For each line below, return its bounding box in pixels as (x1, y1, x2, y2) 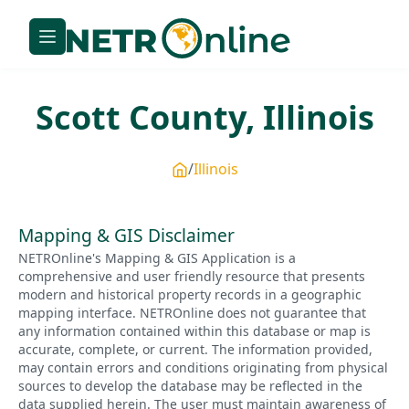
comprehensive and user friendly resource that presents (18, 267, 365, 285)
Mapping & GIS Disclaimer (18, 223, 235, 248)
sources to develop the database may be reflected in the (18, 376, 362, 394)
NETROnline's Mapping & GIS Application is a (18, 248, 296, 267)
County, (120, 95, 263, 141)
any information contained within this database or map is (18, 321, 371, 340)
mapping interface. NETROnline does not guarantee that (18, 303, 366, 321)
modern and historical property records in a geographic (18, 285, 362, 303)
